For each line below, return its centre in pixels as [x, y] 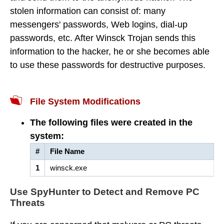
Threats [27, 203]
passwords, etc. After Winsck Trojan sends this [103, 38]
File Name [67, 151]
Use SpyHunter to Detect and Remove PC [105, 192]
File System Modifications [85, 101]
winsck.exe [68, 168]
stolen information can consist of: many [88, 11]
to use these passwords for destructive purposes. [108, 65]
